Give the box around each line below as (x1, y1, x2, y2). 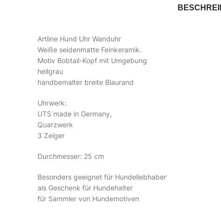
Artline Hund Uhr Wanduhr (37, 35, 121, 43)
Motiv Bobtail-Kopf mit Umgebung (37, 56, 147, 65)
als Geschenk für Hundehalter (37, 184, 133, 192)
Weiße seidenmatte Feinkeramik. (37, 45, 142, 54)
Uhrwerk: (37, 99, 67, 107)
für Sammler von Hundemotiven (37, 194, 139, 203)
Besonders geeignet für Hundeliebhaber (37, 173, 166, 181)
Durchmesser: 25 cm (37, 152, 104, 160)
